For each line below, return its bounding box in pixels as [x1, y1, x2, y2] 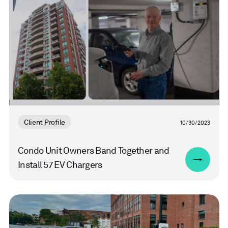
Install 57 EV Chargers [18, 159, 102, 170]
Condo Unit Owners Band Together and [18, 145, 169, 156]
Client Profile [23, 118, 65, 127]
